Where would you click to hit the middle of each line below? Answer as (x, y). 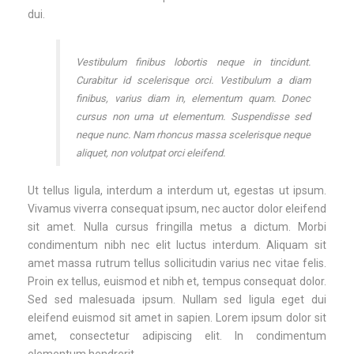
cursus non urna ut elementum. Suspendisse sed (193, 116)
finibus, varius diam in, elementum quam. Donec (193, 98)
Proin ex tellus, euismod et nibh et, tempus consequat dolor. (177, 281)
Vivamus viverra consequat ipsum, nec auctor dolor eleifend (177, 208)
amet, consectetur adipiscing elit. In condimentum (177, 335)
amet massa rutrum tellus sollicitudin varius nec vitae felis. (177, 263)
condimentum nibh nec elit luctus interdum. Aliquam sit (177, 245)
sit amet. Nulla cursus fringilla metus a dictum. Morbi (177, 226)
